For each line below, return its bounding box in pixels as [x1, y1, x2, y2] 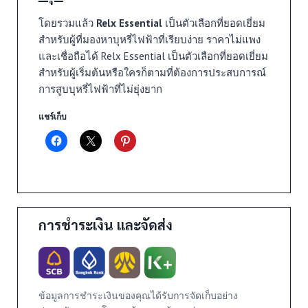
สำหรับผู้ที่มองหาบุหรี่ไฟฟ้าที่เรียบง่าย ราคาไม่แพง [38, 32, 261, 46]
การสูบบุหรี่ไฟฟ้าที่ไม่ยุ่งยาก [38, 82, 162, 96]
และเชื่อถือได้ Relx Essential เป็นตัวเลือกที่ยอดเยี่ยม [38, 49, 268, 63]
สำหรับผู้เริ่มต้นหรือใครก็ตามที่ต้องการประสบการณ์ [38, 65, 266, 79]
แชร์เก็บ [38, 111, 67, 122]
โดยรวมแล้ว [38, 16, 96, 30]
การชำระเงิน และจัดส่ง [38, 215, 173, 234]
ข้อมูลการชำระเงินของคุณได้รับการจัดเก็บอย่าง [38, 289, 238, 302]
